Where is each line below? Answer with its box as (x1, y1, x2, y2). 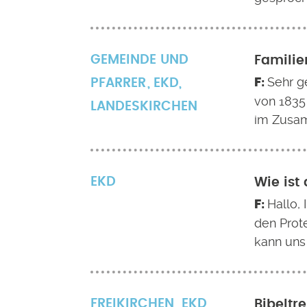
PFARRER (90, 77, 146, 90)
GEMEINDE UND (90, 53, 188, 66)
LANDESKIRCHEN (90, 100, 197, 113)
